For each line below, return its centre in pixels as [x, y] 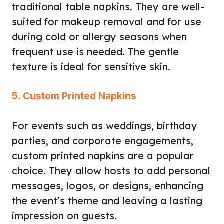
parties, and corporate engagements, [103, 140]
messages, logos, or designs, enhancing [108, 185]
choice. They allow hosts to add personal [111, 170]
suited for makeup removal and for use [107, 21]
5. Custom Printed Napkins [74, 96]
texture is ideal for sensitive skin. [91, 66]
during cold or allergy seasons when [99, 36]
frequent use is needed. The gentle [95, 51]
